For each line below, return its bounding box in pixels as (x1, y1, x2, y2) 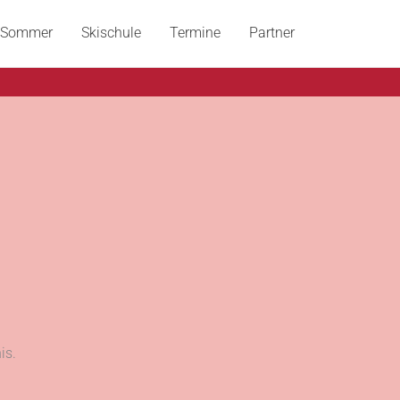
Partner (249, 24, 295, 42)
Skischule (81, 24, 141, 42)
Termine (170, 24, 221, 42)
